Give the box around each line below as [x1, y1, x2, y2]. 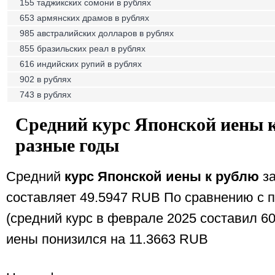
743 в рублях [20, 90, 71, 99]
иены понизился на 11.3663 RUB [6, 232, 208, 247]
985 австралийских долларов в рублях [20, 28, 174, 38]
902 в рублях [20, 74, 71, 84]
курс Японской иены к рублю [64, 169, 259, 184]
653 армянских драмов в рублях [20, 13, 149, 23]
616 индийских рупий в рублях [20, 59, 142, 69]
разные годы [15, 135, 119, 156]
